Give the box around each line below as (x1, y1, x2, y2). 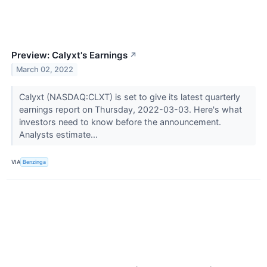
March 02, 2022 (16, 65, 74, 74)
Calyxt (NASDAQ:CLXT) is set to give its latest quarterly (18, 91, 240, 102)
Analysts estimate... (18, 129, 100, 139)
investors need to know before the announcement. (18, 116, 221, 127)
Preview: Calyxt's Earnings (11, 49, 128, 61)
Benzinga (23, 159, 46, 166)
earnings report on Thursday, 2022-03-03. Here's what (18, 104, 242, 114)
